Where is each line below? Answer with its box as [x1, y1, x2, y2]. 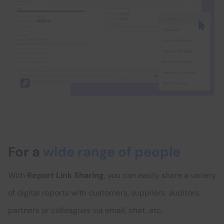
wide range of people [43, 143, 180, 161]
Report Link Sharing [27, 170, 104, 181]
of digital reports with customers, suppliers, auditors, [8, 187, 200, 198]
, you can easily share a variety [104, 170, 216, 181]
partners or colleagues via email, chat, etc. [8, 205, 162, 216]
